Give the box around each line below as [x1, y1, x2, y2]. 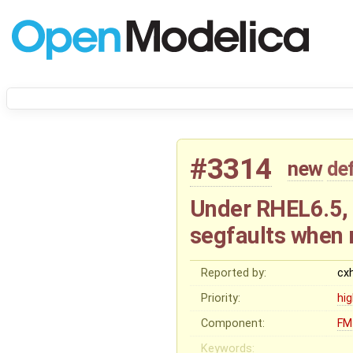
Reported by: [201, 266, 267, 280]
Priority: [201, 291, 241, 305]
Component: [201, 316, 266, 330]
